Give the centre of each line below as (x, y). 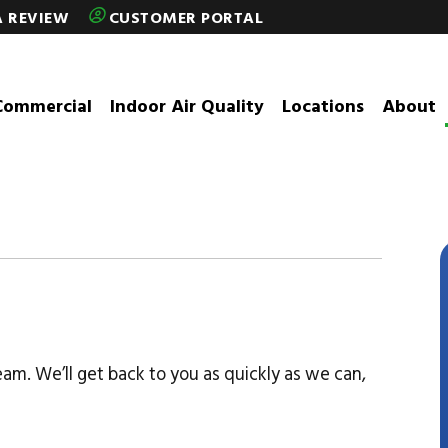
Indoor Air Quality (187, 106)
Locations (323, 106)
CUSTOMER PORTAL (184, 16)
